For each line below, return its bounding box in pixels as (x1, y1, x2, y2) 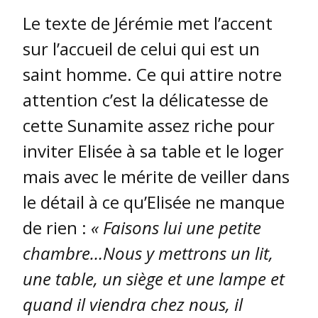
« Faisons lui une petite (91, 216, 261, 240)
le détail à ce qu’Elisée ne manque (23, 190, 285, 214)
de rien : (23, 216, 91, 240)
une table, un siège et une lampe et (23, 267, 285, 291)
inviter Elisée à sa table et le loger (23, 139, 284, 163)
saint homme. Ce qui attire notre (23, 62, 282, 87)
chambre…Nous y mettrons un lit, (23, 241, 273, 265)
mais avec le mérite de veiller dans (23, 165, 290, 189)
